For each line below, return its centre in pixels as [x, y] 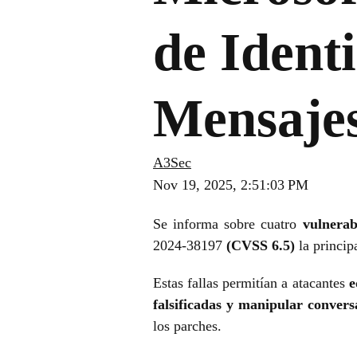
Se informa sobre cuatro [228, 224]
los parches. [187, 326]
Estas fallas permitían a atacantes [251, 283]
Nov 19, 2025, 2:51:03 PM [231, 184]
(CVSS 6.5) [261, 246]
